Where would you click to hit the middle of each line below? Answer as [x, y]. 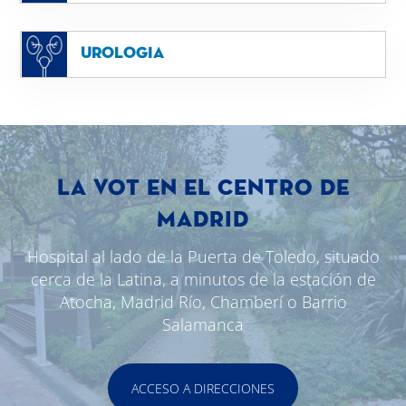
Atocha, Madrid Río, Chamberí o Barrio [203, 302]
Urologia [122, 54]
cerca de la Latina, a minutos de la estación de [203, 280]
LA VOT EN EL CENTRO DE [203, 189]
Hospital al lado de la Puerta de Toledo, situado [203, 257]
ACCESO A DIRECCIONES [203, 389]
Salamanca [203, 325]
